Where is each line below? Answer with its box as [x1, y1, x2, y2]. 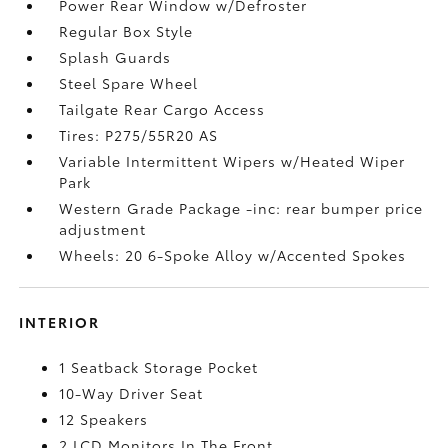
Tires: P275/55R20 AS [59, 124, 219, 145]
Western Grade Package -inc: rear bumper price [59, 197, 424, 218]
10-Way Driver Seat [59, 382, 204, 403]
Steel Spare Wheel [59, 72, 199, 93]
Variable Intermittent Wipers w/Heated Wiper [59, 150, 406, 171]
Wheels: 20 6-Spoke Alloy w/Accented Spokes [59, 244, 407, 265]
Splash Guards [59, 46, 172, 67]
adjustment [59, 218, 147, 239]
